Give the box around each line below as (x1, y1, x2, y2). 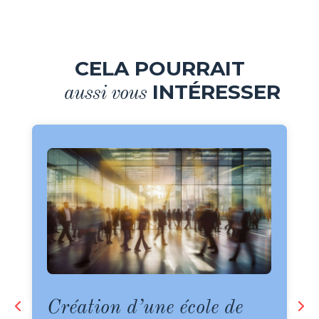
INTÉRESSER (146, 80, 281, 104)
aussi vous (38, 84, 147, 104)
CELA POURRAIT (74, 56, 245, 80)
